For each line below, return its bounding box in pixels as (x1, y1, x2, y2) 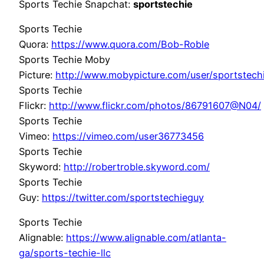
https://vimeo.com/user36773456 (52, 130, 204, 142)
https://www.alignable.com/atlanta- (66, 232, 226, 244)
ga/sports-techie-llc (19, 247, 111, 259)
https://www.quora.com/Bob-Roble (51, 38, 209, 50)
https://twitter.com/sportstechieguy (42, 192, 204, 203)
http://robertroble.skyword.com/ (64, 161, 210, 173)
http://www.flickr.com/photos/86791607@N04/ (49, 100, 261, 111)
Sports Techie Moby (19, 54, 110, 65)
